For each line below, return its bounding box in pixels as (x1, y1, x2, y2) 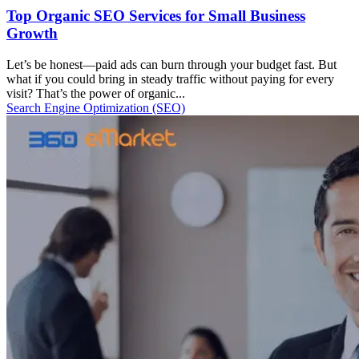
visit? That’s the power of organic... (6, 86, 185, 100)
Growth (6, 24, 58, 42)
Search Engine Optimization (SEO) (6, 100, 185, 115)
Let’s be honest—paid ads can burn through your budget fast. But (6, 57, 337, 71)
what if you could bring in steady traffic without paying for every (6, 71, 334, 86)
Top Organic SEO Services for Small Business (6, 6, 305, 24)
